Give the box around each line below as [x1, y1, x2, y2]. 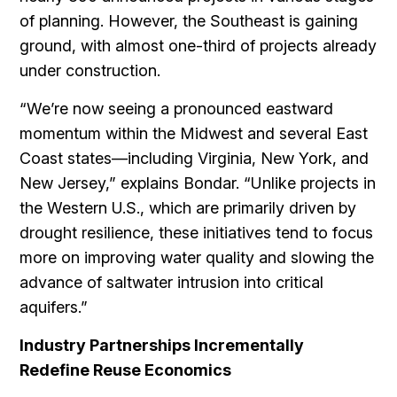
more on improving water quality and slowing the [19, 248, 375, 267]
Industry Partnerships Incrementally [19, 336, 305, 354]
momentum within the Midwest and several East [19, 124, 369, 143]
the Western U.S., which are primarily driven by [19, 198, 357, 217]
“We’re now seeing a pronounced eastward [19, 99, 334, 118]
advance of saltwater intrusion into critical [19, 273, 324, 292]
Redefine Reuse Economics [19, 361, 232, 379]
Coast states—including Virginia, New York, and [19, 149, 370, 167]
